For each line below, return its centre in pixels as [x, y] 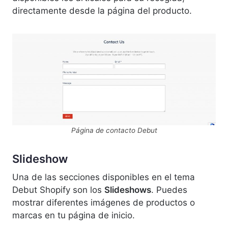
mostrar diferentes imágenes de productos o [104, 203]
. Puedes [169, 190]
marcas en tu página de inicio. [74, 216]
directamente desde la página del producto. [102, 11]
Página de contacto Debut [114, 131]
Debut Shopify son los [58, 190]
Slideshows [128, 190]
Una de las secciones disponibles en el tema [104, 177]
